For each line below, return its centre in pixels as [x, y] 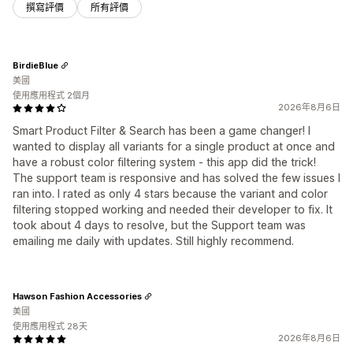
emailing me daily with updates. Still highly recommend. [153, 241]
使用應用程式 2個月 [51, 96]
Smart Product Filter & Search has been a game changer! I [162, 131]
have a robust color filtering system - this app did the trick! [164, 162]
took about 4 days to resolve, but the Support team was [159, 225]
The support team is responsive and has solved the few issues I [176, 178]
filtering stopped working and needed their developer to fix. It [173, 210]
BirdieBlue [35, 65]
